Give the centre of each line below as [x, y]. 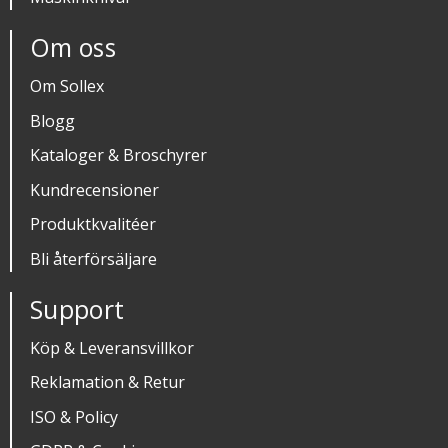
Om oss [73, 47]
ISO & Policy [74, 416]
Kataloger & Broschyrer [118, 155]
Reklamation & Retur [107, 382]
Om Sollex [67, 85]
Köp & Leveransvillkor [112, 347]
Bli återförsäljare [93, 258]
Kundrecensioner [94, 189]
